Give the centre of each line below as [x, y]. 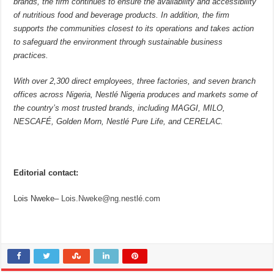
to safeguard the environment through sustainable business [118, 42]
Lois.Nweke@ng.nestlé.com [111, 199]
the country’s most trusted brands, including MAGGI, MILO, [120, 108]
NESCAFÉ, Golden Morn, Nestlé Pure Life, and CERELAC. [119, 122]
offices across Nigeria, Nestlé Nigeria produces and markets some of [136, 95]
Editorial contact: [46, 173]
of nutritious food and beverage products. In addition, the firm [122, 15]
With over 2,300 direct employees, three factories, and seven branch [135, 81]
